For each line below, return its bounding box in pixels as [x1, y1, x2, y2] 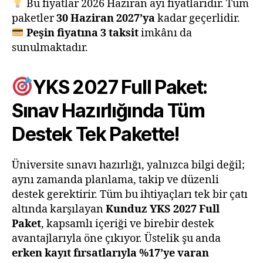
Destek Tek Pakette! [12, 122, 179, 146]
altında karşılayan [12, 202, 106, 216]
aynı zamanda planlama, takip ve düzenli [12, 173, 219, 187]
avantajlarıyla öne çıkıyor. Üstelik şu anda [12, 231, 221, 245]
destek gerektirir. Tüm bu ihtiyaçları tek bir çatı [12, 187, 248, 201]
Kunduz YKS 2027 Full [106, 202, 220, 216]
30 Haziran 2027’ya [56, 11, 155, 25]
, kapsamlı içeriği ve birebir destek [41, 217, 214, 231]
